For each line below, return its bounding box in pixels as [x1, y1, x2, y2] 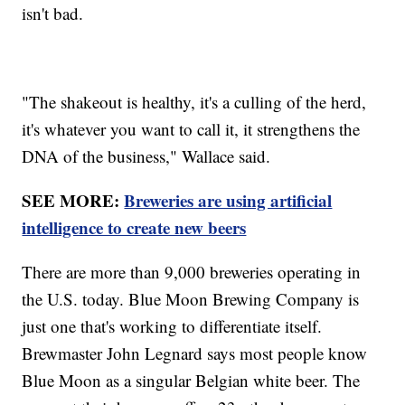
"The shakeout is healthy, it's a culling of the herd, [22, 89, 367, 113]
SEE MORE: [22, 187, 125, 212]
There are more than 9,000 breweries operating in [22, 259, 362, 283]
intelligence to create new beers [22, 214, 247, 240]
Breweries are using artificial [124, 187, 333, 212]
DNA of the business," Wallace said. [22, 144, 271, 167]
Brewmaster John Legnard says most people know [22, 341, 368, 364]
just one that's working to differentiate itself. [22, 314, 323, 337]
